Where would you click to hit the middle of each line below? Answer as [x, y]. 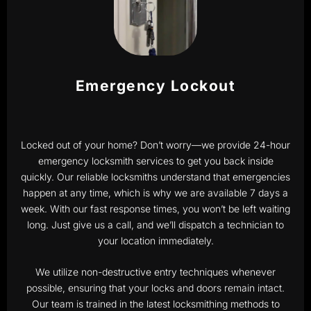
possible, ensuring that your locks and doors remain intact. [155, 288]
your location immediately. [155, 241]
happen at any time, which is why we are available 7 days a [155, 193]
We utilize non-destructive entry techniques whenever [155, 272]
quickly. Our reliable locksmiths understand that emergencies [155, 177]
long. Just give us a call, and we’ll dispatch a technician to [155, 225]
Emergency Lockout [155, 86]
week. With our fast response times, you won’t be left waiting [155, 209]
